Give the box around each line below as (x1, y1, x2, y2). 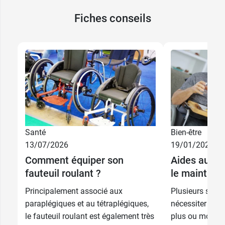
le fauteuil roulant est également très (25, 211, 154, 221)
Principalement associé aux (25, 186, 123, 196)
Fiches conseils (74, 12, 151, 25)
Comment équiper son (25, 154, 124, 167)
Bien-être (171, 128, 201, 138)
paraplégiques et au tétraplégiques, (25, 199, 149, 209)
